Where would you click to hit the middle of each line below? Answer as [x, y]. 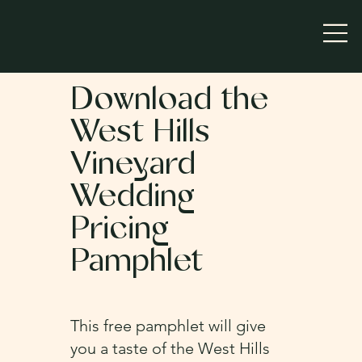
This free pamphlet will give [168, 325]
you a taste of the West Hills [170, 348]
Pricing [119, 229]
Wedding [132, 197]
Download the [169, 100]
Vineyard [133, 165]
